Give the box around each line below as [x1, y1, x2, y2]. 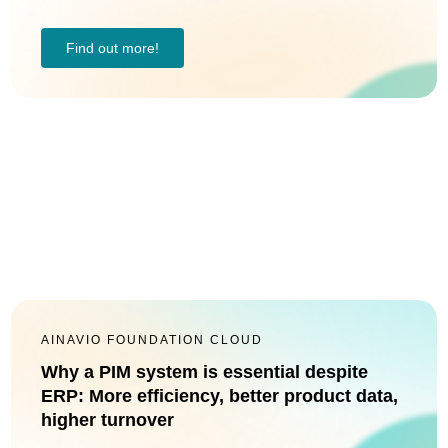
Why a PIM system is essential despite [41, 362, 368, 382]
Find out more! [66, 40, 159, 56]
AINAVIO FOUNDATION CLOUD [41, 333, 263, 347]
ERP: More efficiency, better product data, [41, 386, 398, 406]
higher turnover [41, 410, 174, 430]
